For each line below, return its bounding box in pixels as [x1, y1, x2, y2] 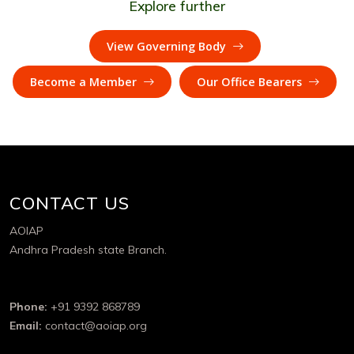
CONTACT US [9, 192, 130, 214]
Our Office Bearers [197, 74, 305, 89]
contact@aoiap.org [42, 318, 147, 333]
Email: [9, 318, 42, 333]
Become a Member [30, 74, 140, 89]
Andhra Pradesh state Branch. [9, 243, 167, 257]
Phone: [9, 299, 47, 314]
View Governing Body [106, 39, 229, 54]
